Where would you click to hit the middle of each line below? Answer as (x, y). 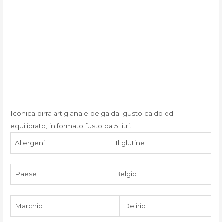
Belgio (126, 174)
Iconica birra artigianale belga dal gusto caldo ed (92, 113)
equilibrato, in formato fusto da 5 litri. (71, 126)
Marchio (29, 205)
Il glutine (130, 142)
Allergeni (30, 142)
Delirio (135, 205)
